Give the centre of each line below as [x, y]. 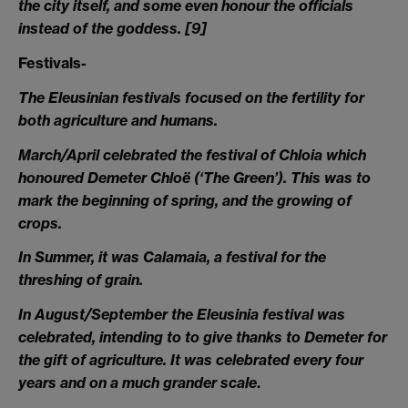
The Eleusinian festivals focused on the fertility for [191, 97]
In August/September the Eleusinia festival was [182, 315]
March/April [59, 154]
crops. [40, 223]
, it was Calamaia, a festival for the [209, 257]
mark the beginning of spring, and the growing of [185, 200]
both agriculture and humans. [118, 120]
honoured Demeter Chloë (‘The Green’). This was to [194, 177]
